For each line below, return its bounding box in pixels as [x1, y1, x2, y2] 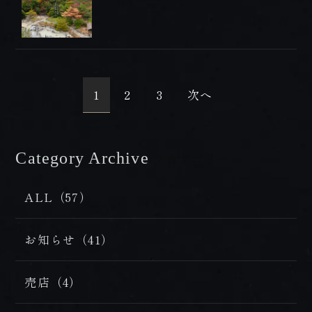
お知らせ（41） [24, 231, 114, 249]
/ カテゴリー [157, 150, 231, 168]
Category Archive [15, 148, 149, 168]
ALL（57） [24, 188, 92, 206]
